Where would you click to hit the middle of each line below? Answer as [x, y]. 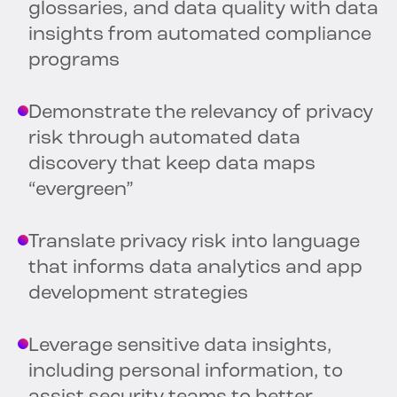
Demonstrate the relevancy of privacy [201, 113]
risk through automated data [164, 139]
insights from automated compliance [200, 35]
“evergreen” [81, 191]
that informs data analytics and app [195, 269]
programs [74, 61]
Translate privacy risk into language [194, 243]
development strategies [138, 294]
